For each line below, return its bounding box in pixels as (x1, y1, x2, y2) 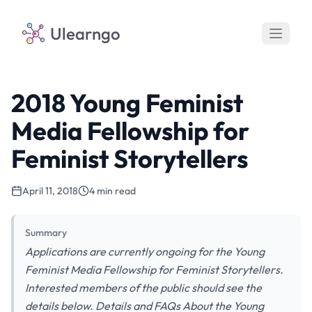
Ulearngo (50, 23, 120, 44)
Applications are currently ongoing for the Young (25, 244, 265, 258)
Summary (25, 226, 67, 239)
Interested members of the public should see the (25, 281, 262, 295)
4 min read (89, 185, 136, 197)
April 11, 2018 (22, 185, 78, 197)
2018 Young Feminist (11, 87, 243, 118)
